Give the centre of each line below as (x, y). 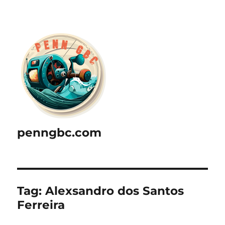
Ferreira (41, 205)
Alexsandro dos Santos (115, 191)
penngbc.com (60, 133)
